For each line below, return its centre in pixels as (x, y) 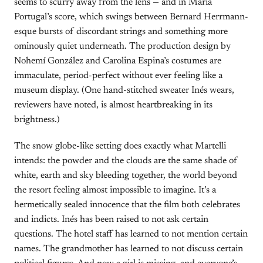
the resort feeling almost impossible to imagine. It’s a (115, 190)
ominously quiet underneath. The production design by (122, 46)
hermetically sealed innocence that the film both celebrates (127, 205)
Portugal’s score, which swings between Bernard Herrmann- (131, 17)
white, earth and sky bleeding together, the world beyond (126, 176)
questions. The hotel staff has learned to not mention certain (131, 234)
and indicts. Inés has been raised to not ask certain (111, 220)
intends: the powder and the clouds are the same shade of (126, 161)
